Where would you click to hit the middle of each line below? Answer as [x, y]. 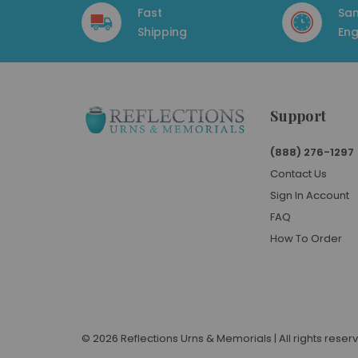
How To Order [306, 239]
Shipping [162, 32]
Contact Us [299, 174]
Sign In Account [310, 195]
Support [298, 116]
